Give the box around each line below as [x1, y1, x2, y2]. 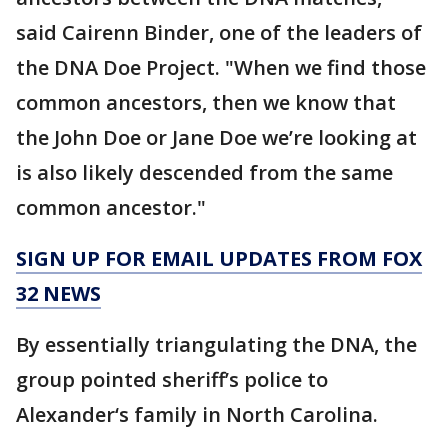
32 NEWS [16, 279, 101, 307]
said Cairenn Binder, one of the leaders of [16, 18, 422, 46]
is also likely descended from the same [16, 158, 393, 186]
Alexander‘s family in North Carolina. [16, 400, 378, 428]
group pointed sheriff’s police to [16, 365, 328, 393]
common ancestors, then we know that [16, 88, 396, 116]
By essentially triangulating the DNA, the [16, 330, 417, 358]
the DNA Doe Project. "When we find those [16, 53, 426, 81]
